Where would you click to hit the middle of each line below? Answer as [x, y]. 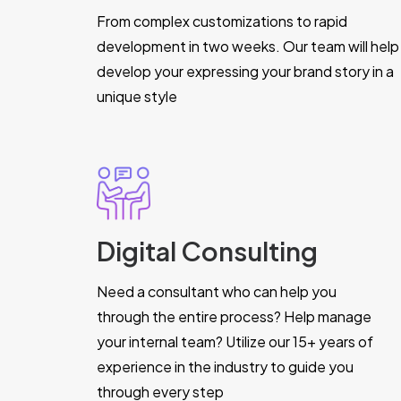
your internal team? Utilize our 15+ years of [235, 341]
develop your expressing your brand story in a [245, 71]
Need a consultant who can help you [217, 291]
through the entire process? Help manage [234, 316]
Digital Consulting [207, 251]
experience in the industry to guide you [225, 367]
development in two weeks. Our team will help [248, 46]
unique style [137, 96]
